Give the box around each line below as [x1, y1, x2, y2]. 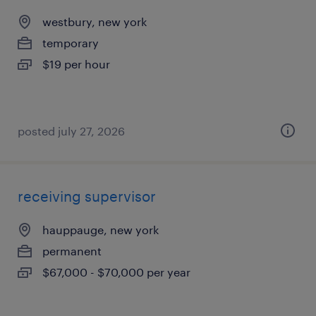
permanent [42, 244, 102, 257]
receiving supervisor [18, 188, 156, 205]
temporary [42, 36, 99, 49]
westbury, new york [42, 15, 147, 28]
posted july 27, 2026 [18, 124, 125, 138]
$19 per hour [42, 57, 110, 71]
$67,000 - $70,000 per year [42, 265, 190, 279]
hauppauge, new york [42, 223, 159, 236]
